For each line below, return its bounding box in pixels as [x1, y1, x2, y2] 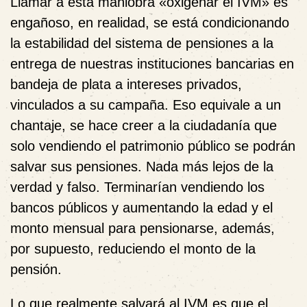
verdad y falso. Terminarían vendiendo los [10, 180, 265, 195]
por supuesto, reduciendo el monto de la [10, 241, 256, 256]
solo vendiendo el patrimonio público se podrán [10, 138, 295, 153]
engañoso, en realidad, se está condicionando [10, 15, 289, 30]
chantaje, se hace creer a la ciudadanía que [10, 118, 277, 133]
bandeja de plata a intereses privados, [10, 77, 242, 92]
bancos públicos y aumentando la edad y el [10, 200, 273, 215]
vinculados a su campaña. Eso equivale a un [10, 97, 281, 112]
